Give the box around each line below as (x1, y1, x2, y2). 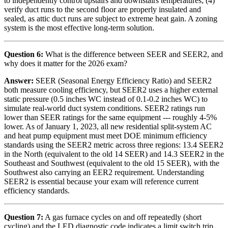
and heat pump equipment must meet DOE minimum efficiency (4, 131, 207, 140)
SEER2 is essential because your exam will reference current (4, 177, 198, 186)
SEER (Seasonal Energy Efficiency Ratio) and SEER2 (34, 76, 212, 85)
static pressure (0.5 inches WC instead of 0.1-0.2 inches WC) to (4, 95, 208, 104)
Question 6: (4, 50, 43, 59)
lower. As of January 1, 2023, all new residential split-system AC (4, 122, 212, 131)
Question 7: (4, 213, 43, 222)
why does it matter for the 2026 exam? (4, 59, 127, 68)
